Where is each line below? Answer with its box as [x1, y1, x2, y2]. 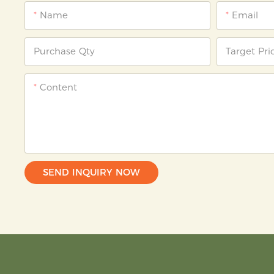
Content [40, 81, 78, 93]
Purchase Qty [34, 45, 95, 57]
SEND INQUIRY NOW [43, 166, 141, 178]
